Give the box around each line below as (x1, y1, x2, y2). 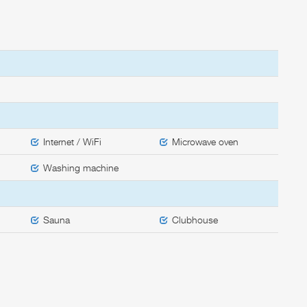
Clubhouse (172, 213, 221, 225)
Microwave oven (172, 135, 242, 147)
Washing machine (43, 161, 122, 173)
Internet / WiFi (43, 135, 105, 147)
